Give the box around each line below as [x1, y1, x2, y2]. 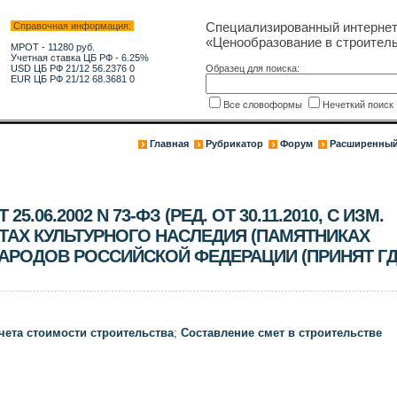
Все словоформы [222, 99, 305, 110]
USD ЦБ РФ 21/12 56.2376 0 [10, 63, 135, 74]
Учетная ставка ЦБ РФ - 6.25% [10, 52, 149, 63]
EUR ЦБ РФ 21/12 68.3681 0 [10, 74, 135, 84]
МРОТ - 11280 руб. [10, 42, 95, 52]
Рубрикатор [205, 138, 263, 149]
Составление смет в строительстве [180, 326, 382, 339]
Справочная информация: [10, 20, 134, 31]
